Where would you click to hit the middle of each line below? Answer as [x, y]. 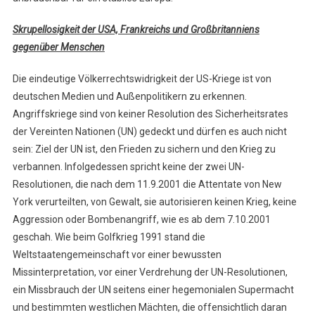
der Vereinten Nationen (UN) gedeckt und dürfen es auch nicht [149, 132]
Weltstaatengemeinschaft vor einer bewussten [117, 255]
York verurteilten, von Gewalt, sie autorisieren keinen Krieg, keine [154, 202]
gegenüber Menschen [58, 47]
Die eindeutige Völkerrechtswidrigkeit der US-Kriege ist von [142, 79]
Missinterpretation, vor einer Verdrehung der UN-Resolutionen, [150, 272]
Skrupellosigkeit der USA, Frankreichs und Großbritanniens [136, 30]
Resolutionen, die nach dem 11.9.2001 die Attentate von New [147, 185]
